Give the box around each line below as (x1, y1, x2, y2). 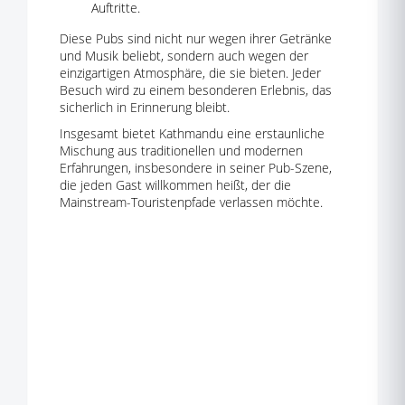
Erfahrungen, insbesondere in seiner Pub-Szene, (60, 159, 332, 176)
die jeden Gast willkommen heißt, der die (60, 176, 291, 193)
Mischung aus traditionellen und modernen (60, 142, 303, 159)
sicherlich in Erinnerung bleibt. (60, 99, 230, 116)
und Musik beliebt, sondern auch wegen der (60, 47, 308, 64)
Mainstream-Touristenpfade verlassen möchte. (60, 193, 323, 211)
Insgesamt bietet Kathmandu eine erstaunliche (60, 125, 325, 142)
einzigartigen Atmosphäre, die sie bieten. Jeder (60, 64, 321, 81)
